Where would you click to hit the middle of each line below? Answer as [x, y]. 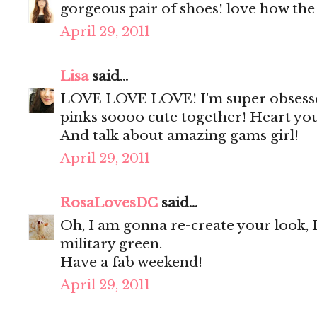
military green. [111, 244]
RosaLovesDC [109, 203]
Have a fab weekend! [131, 263]
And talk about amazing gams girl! [179, 136]
